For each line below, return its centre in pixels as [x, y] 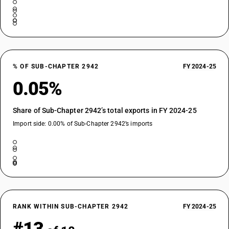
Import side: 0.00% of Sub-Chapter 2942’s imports [83, 124]
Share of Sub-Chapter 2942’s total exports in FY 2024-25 [105, 110]
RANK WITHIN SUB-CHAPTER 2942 [71, 207]
